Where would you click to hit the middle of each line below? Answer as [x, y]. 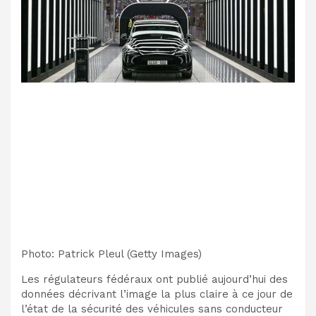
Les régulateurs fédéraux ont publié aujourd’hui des [154, 279]
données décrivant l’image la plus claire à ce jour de [157, 294]
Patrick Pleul [91, 254]
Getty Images [164, 254]
